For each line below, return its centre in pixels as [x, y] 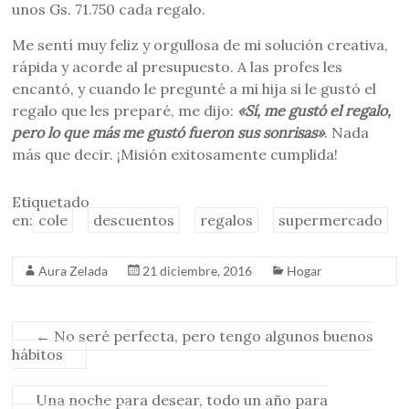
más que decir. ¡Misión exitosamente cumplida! [175, 154]
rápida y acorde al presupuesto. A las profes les [178, 66]
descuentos [134, 220]
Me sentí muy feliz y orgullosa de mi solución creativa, [200, 44]
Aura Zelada [73, 270]
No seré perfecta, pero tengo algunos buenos [212, 336]
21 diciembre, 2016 [198, 270]
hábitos [38, 354]
